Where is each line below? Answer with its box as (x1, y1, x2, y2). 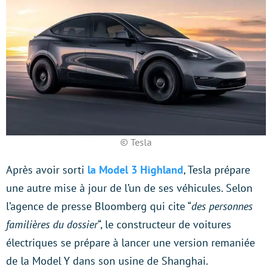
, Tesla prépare (183, 162, 250, 177)
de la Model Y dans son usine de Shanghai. (6, 253, 208, 268)
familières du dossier (6, 217, 98, 231)
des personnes (191, 199, 253, 213)
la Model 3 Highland (87, 162, 183, 177)
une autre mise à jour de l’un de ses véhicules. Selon (6, 180, 253, 195)
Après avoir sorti (6, 162, 87, 177)
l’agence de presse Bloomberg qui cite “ (6, 199, 191, 213)
